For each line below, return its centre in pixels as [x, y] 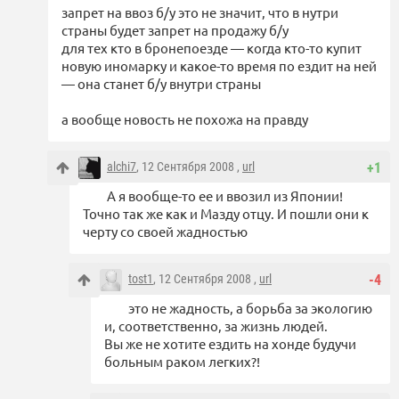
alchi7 [122, 167]
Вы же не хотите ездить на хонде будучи [230, 344]
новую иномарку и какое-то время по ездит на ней [219, 66]
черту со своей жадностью [165, 232]
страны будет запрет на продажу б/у [175, 30]
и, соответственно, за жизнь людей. [216, 326]
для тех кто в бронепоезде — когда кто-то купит [212, 48]
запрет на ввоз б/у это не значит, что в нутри [200, 12]
